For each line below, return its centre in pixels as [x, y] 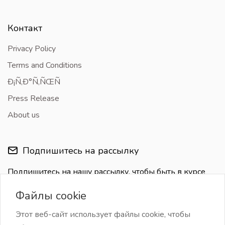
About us [24, 115]
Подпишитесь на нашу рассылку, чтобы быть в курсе [106, 172]
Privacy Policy [32, 49]
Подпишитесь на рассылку [79, 151]
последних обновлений [52, 185]
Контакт [25, 28]
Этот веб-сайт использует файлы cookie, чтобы [103, 214]
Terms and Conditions [45, 65]
